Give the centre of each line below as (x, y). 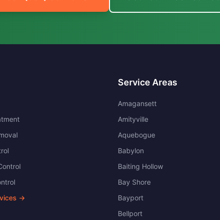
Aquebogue (137, 135)
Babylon (131, 151)
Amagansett (137, 103)
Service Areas (148, 82)
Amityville (133, 119)
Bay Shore (134, 182)
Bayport (131, 198)
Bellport (130, 213)
